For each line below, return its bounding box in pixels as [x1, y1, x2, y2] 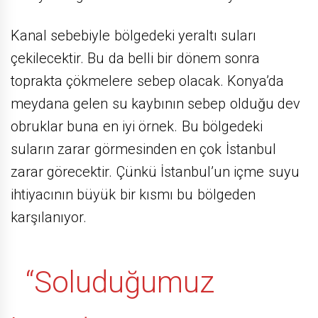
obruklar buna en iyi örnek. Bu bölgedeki [11, 117, 263, 135]
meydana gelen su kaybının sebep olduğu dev [11, 94, 300, 112]
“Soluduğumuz [11, 264, 214, 300]
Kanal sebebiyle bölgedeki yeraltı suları [11, 26, 257, 44]
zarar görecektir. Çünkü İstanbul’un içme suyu [11, 163, 300, 180]
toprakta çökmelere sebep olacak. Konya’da [11, 72, 285, 89]
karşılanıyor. [11, 208, 87, 226]
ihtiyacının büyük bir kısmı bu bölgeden [11, 185, 256, 203]
